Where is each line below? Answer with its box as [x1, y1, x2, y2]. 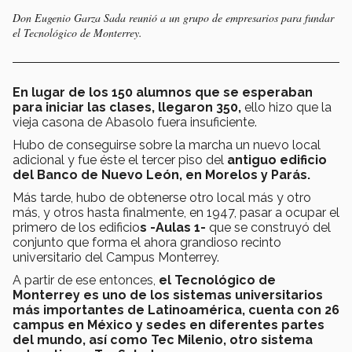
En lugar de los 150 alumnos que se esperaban [13, 85, 313, 101]
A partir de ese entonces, [13, 273, 159, 288]
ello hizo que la [244, 100, 332, 115]
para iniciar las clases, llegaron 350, [13, 100, 244, 115]
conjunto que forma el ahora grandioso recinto [13, 235, 281, 251]
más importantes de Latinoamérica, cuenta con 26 [13, 302, 339, 318]
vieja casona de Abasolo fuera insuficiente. [13, 115, 257, 130]
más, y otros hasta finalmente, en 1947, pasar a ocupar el [13, 205, 339, 221]
